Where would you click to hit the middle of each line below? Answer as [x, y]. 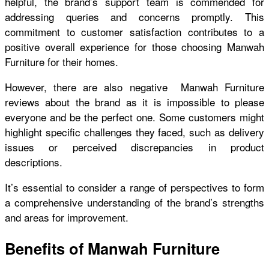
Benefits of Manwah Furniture [112, 249]
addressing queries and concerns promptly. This [134, 16]
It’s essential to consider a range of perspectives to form [134, 187]
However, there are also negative [93, 86]
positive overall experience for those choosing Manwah [134, 46]
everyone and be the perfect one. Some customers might [134, 116]
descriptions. [34, 162]
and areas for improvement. [67, 217]
